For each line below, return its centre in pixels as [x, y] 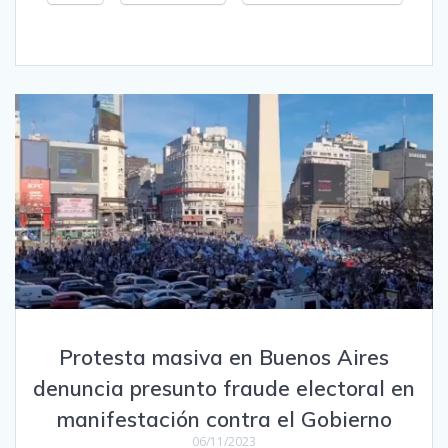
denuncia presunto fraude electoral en [224, 388]
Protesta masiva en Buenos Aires [224, 357]
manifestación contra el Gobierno [224, 419]
